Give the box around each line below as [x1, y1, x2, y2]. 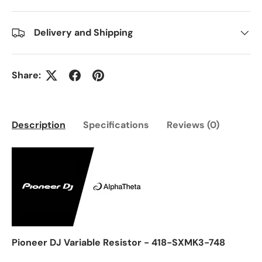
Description [12, 119, 65, 132]
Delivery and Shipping [34, 26, 133, 39]
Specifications [83, 119, 149, 132]
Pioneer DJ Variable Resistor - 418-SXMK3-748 [12, 236, 225, 249]
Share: [12, 68, 41, 81]
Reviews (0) [167, 119, 219, 132]
